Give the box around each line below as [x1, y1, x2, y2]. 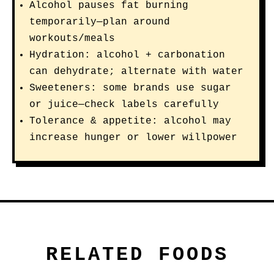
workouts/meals [29, 33, 115, 44]
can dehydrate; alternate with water [29, 66, 243, 77]
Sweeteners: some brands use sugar [29, 83, 231, 94]
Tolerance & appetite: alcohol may [29, 116, 231, 127]
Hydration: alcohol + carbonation [29, 50, 225, 61]
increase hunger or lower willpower [29, 132, 237, 143]
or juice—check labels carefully [29, 99, 219, 110]
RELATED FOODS [45, 243, 229, 266]
